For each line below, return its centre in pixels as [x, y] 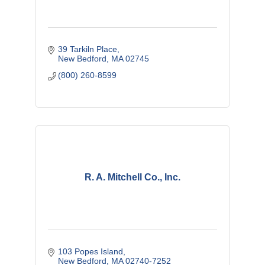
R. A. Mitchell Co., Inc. [132, 177]
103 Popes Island [91, 252]
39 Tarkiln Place [88, 49]
